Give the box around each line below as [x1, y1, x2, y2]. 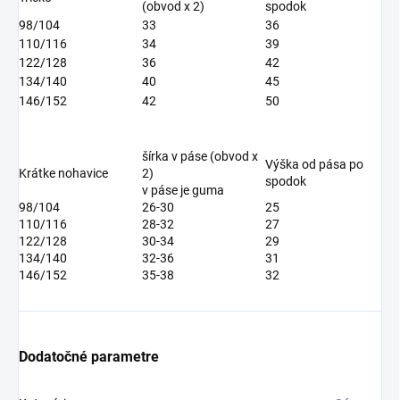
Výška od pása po [265, 157, 363, 172]
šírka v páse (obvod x [142, 149, 258, 164]
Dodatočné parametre [19, 348, 159, 366]
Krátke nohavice [19, 166, 108, 181]
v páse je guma [142, 183, 224, 198]
